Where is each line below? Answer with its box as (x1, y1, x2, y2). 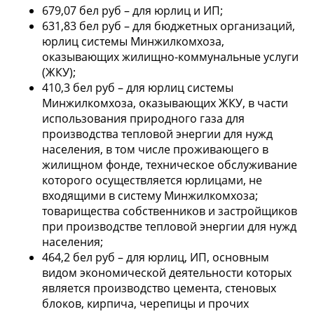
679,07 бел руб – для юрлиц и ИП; (42, 2, 223, 18)
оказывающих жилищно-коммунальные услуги (42, 48, 299, 64)
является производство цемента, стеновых (42, 280, 276, 296)
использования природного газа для (42, 110, 245, 126)
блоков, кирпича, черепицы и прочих (42, 295, 249, 311)
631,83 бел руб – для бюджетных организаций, (42, 18, 295, 34)
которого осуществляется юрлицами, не (42, 172, 262, 188)
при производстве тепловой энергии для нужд (42, 218, 296, 234)
